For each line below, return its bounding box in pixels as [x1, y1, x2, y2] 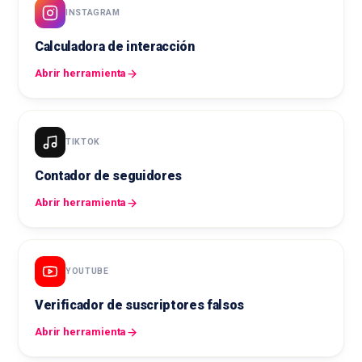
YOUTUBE [65, 266, 109, 277]
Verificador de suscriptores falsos [35, 297, 245, 314]
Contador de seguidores [35, 168, 182, 184]
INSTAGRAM [65, 7, 120, 19]
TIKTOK [65, 137, 100, 148]
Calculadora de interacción [35, 39, 195, 55]
